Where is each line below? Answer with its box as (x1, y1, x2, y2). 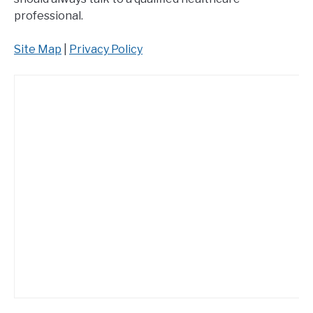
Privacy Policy (69, 42, 143, 56)
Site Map (14, 42, 61, 56)
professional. (14, 8, 83, 22)
